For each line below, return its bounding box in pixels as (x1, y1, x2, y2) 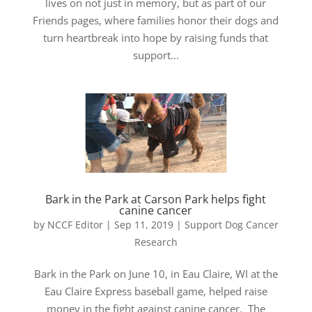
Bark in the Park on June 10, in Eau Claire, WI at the (33, 267, 278, 281)
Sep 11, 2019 (114, 218, 173, 232)
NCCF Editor (47, 218, 103, 232)
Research (134, 235, 178, 249)
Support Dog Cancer (184, 218, 279, 232)
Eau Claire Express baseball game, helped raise (44, 284, 267, 299)
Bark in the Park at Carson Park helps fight (45, 192, 267, 208)
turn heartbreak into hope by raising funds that (43, 31, 269, 45)
